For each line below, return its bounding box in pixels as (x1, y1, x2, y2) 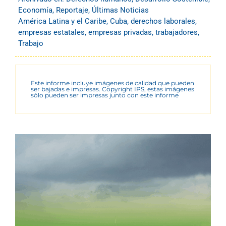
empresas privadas (88, 27, 152, 37)
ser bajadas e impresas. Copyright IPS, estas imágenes (31, 85, 194, 93)
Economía (18, 5, 52, 15)
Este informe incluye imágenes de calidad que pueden (31, 79, 194, 87)
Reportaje (56, 5, 88, 15)
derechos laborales (131, 16, 195, 26)
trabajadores (155, 27, 198, 37)
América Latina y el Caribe (18, 16, 106, 26)
